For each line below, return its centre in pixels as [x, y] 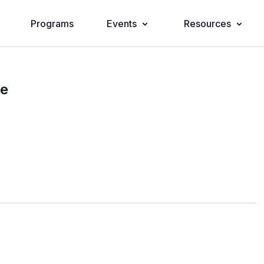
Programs [52, 24]
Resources [207, 24]
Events [121, 24]
